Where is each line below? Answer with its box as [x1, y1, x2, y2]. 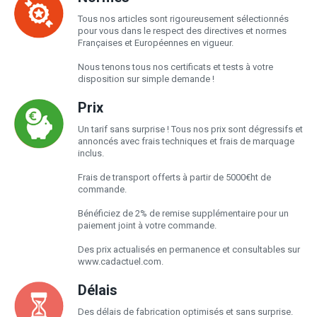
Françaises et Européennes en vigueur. [78, 37, 234, 48]
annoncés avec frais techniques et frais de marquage [78, 135, 294, 146]
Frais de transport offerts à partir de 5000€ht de [78, 171, 271, 183]
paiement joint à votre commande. [78, 219, 217, 231]
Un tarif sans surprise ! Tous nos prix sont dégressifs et [78, 123, 303, 134]
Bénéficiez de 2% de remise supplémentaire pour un [78, 207, 289, 219]
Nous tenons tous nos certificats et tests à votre [78, 61, 273, 72]
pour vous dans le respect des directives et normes [78, 25, 287, 36]
